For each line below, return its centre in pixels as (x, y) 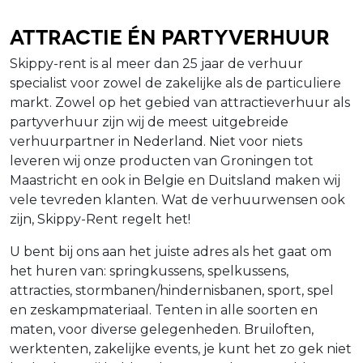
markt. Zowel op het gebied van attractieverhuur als (180, 102)
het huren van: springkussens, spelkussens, (149, 271)
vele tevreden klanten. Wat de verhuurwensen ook (177, 199)
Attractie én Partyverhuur (170, 35)
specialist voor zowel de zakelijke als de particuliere (175, 83)
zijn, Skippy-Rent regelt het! (102, 219)
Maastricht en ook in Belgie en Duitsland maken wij (175, 180)
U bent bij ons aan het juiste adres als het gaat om (171, 251)
